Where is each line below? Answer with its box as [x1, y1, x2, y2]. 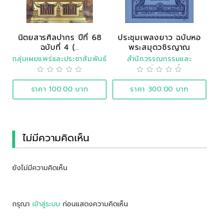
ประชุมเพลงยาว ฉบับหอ [118, 31, 201, 43]
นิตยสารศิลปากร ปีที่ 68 [18, 31, 102, 43]
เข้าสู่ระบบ [32, 198, 60, 209]
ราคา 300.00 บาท [130, 84, 189, 94]
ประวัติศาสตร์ [138, 62, 180, 73]
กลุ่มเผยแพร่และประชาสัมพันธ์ [12, 53, 107, 64]
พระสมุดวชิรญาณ [128, 41, 191, 53]
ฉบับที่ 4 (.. [40, 41, 79, 53]
